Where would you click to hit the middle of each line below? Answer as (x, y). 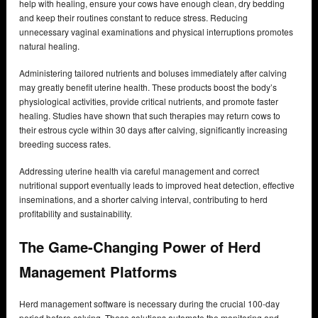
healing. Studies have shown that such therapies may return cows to (150, 116)
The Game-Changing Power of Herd (140, 246)
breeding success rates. (65, 144)
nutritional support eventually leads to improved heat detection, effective (157, 185)
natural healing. (49, 46)
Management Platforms (100, 271)
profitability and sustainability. (76, 214)
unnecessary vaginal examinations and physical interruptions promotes (156, 32)
